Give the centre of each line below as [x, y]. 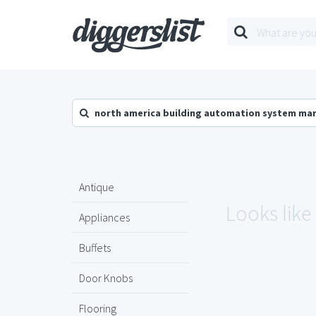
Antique [97, 187]
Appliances [104, 217]
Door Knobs [106, 278]
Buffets [95, 248]
